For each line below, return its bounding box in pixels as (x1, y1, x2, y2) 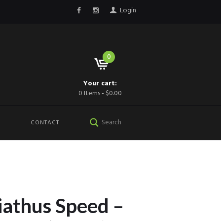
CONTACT (30, 118, 59, 128)
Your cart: (83, 78, 117, 90)
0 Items (78, 88, 101, 100)
